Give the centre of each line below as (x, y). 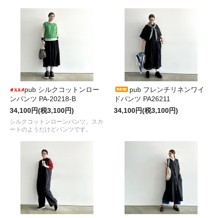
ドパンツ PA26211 (142, 99)
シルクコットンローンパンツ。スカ (56, 122)
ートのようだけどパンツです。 (51, 130)
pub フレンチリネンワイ (167, 90)
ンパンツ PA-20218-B (43, 99)
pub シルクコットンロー (62, 90)
